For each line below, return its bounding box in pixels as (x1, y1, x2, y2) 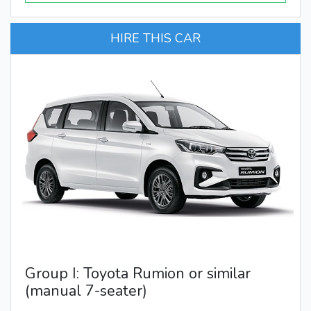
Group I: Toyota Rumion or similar (25, 262, 251, 284)
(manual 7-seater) (25, 280, 147, 301)
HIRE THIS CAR (110, 29, 201, 47)
